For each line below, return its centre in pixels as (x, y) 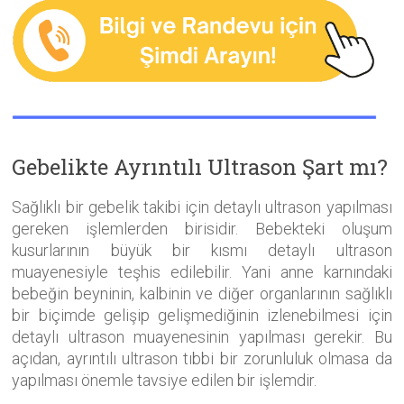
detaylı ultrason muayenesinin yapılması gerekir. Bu (202, 337)
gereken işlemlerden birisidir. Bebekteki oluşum (202, 229)
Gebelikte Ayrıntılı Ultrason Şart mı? (200, 167)
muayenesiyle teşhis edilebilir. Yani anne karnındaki (202, 272)
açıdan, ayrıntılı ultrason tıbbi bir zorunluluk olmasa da (202, 359)
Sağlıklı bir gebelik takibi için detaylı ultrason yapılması (202, 207)
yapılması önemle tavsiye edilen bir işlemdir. (165, 381)
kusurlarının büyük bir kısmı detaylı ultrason (202, 251)
